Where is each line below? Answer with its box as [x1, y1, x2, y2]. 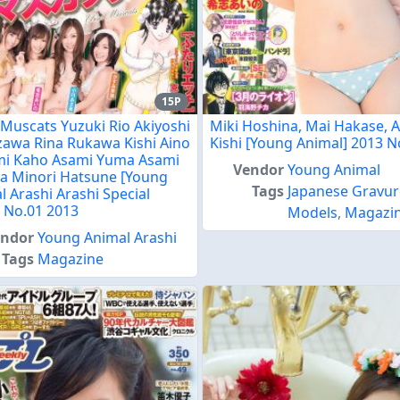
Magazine [37, 249, 104, 270]
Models [287, 203, 338, 223]
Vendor [233, 160, 285, 180]
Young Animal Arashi [37, 228, 178, 248]
